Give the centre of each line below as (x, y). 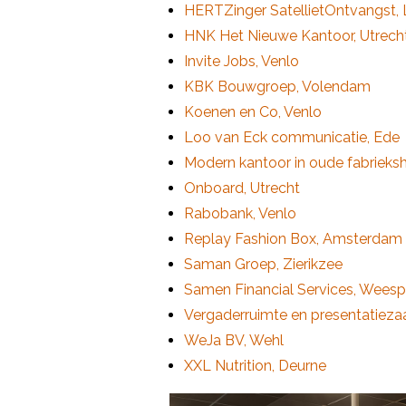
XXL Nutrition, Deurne (255, 365)
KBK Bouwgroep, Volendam (277, 86)
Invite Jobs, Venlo (242, 61)
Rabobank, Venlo (240, 213)
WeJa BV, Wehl (234, 340)
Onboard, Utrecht (242, 188)
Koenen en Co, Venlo (253, 111)
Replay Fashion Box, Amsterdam (293, 238)
